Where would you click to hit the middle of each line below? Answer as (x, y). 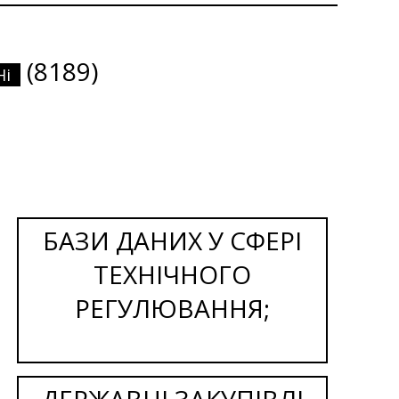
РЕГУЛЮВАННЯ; (173, 308)
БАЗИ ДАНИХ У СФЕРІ (173, 240)
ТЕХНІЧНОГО (173, 274)
